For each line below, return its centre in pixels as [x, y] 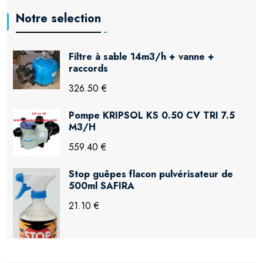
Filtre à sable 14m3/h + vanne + [141, 57]
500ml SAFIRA [102, 186]
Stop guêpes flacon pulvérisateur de [151, 174]
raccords [88, 69]
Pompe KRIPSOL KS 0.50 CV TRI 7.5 [152, 116]
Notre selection [58, 18]
